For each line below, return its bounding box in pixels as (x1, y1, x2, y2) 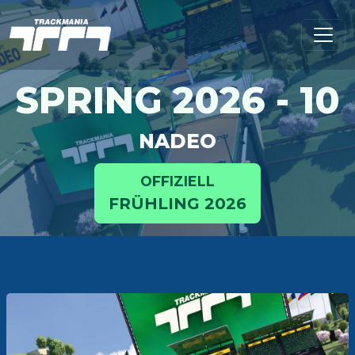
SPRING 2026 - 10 (15, 78, 340, 123)
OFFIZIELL (140, 173, 215, 189)
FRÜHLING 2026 (109, 194, 246, 213)
